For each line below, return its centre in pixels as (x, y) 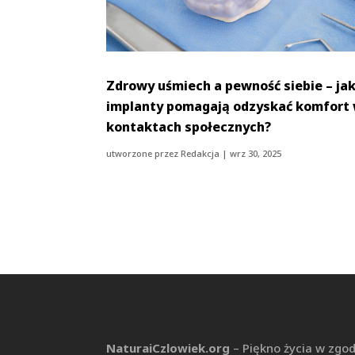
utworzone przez (144, 153)
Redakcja (200, 153)
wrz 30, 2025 (256, 153)
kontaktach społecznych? (189, 126)
